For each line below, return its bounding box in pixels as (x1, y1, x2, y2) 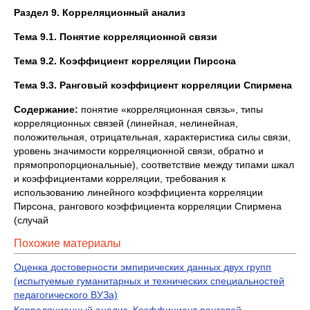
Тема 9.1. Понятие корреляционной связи (14, 31, 217, 42)
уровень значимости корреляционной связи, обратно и (14, 145, 264, 156)
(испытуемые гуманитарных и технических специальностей (14, 275, 284, 286)
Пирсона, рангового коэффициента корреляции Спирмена (14, 201, 282, 212)
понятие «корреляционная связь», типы (78, 104, 263, 115)
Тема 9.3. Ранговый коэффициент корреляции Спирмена (14, 80, 292, 91)
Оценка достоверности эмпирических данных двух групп (14, 262, 271, 273)
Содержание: (14, 104, 78, 115)
